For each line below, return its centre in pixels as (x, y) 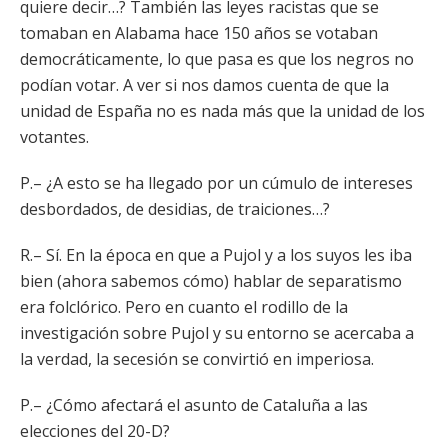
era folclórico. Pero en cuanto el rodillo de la (184, 307)
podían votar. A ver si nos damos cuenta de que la (204, 85)
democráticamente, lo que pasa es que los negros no (217, 59)
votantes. (54, 137)
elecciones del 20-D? (95, 431)
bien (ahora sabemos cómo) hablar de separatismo (211, 281)
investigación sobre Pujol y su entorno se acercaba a (217, 333)
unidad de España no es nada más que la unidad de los (222, 111)
